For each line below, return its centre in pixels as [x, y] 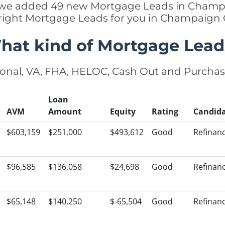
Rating [165, 111]
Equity [123, 111]
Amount [65, 111]
